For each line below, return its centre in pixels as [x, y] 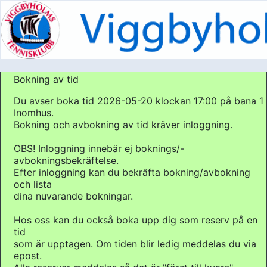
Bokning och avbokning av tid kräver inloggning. [123, 125]
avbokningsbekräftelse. [66, 160]
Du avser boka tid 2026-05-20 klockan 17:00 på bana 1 [139, 101]
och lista [33, 184]
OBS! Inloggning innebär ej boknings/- [99, 148]
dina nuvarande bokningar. [73, 196]
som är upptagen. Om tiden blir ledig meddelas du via [135, 244]
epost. [28, 256]
